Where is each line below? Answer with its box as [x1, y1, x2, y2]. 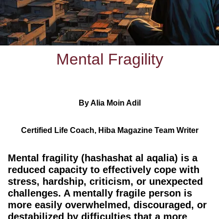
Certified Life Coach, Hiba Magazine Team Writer [21, 126, 198, 134]
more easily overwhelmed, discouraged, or [8, 199, 207, 210]
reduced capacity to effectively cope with [8, 164, 199, 175]
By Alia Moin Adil [78, 99, 141, 107]
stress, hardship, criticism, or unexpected [8, 176, 203, 187]
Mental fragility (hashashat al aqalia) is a [8, 153, 197, 163]
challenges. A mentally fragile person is [8, 188, 192, 198]
